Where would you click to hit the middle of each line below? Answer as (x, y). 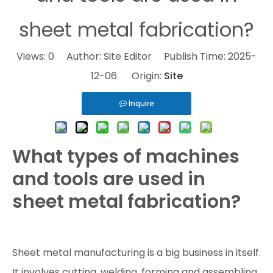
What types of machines (126, 157)
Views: (32, 56)
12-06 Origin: (127, 76)
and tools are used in (109, 179)
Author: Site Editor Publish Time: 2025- (155, 56)
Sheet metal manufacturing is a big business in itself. (136, 253)
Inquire (141, 103)
